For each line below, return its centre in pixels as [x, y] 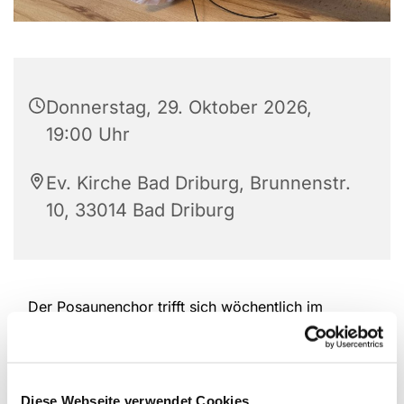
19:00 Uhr [88, 135]
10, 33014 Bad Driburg [140, 211]
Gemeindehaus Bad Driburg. [126, 329]
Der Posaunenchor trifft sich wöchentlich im [175, 307]
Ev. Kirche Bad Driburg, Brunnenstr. [198, 184]
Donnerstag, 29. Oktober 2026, [179, 108]
